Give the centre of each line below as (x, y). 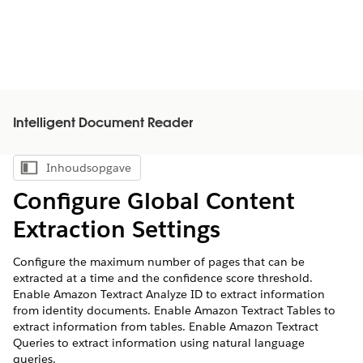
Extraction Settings (117, 229)
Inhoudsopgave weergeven (141, 172)
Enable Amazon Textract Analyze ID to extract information (169, 294)
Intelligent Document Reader (103, 124)
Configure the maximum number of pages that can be (159, 262)
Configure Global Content (154, 201)
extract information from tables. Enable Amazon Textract (166, 327)
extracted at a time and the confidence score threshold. (163, 278)
